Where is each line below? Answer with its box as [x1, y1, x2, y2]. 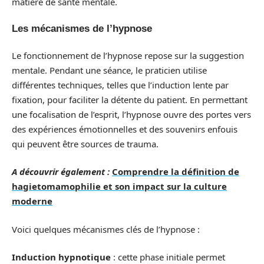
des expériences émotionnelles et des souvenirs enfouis [12, 123, 237, 135]
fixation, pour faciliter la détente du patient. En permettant [12, 93, 247, 105]
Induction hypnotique [12, 251, 111, 263]
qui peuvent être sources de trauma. [12, 137, 159, 150]
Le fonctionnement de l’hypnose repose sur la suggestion [12, 49, 244, 61]
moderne [12, 195, 52, 207]
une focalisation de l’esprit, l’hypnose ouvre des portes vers [12, 108, 251, 120]
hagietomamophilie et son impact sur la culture [12, 180, 227, 192]
